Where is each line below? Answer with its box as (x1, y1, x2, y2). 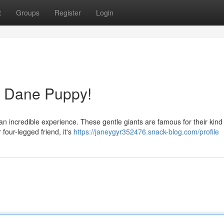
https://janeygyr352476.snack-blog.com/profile (73, 126, 219, 136)
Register (54, 7, 81, 17)
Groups (16, 7, 39, 17)
